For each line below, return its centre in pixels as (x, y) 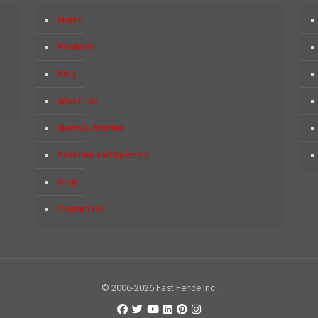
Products (77, 47)
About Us (78, 101)
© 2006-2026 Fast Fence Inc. (159, 287)
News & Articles (91, 128)
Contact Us (81, 209)
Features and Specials (104, 155)
